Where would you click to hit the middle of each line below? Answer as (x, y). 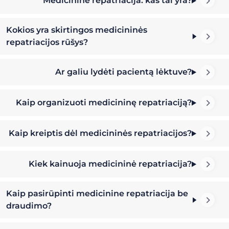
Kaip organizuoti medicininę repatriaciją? (104, 103)
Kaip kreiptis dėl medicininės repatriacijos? (100, 133)
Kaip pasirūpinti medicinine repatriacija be (97, 194)
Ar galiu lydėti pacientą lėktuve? (124, 72)
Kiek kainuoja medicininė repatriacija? (110, 164)
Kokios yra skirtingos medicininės (77, 30)
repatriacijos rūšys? (47, 42)
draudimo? (29, 206)
